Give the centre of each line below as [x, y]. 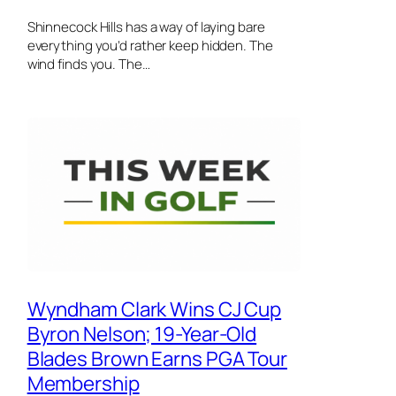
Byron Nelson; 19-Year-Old [142, 333]
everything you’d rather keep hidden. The [150, 45]
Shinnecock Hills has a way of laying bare [146, 27]
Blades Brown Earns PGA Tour [157, 358]
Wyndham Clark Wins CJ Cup [154, 308]
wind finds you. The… [88, 64]
